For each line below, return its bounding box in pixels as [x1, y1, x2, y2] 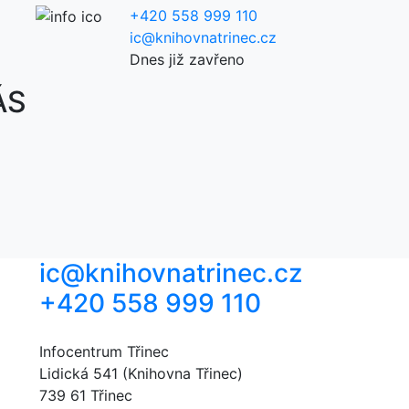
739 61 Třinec [39, 385, 132, 404]
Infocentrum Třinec [39, 341, 169, 361]
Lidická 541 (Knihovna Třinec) [39, 363, 243, 383]
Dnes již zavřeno [130, 49, 245, 68]
